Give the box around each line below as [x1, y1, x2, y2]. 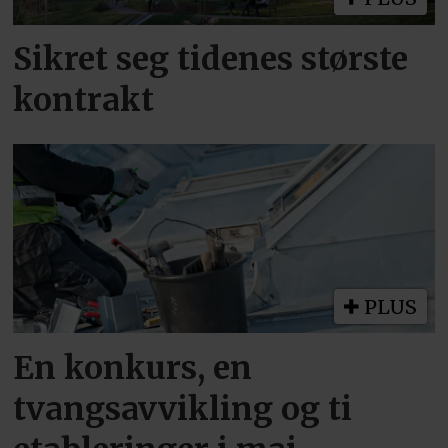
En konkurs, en [13, 347, 253, 388]
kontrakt [13, 80, 155, 121]
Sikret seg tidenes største [13, 39, 409, 80]
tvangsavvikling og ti [13, 388, 353, 429]
